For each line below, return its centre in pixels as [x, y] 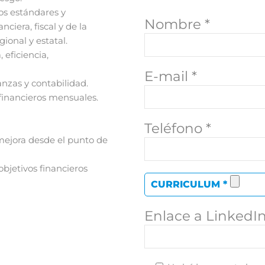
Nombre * [177, 25]
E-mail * [171, 77]
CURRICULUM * [190, 185]
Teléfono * [178, 129]
